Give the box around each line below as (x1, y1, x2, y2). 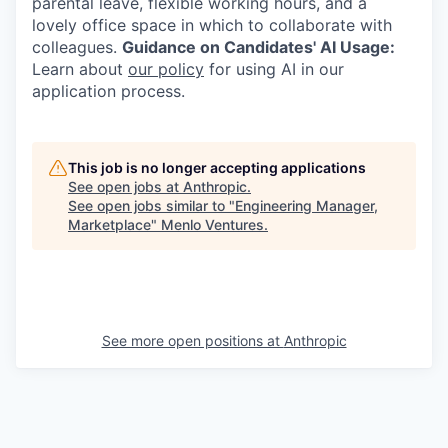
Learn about (32, 58, 128, 79)
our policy (128, 58, 204, 79)
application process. (32, 80, 185, 101)
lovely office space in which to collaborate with (32, 14, 392, 35)
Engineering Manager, (235, 196, 378, 214)
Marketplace (68, 215, 151, 233)
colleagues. (32, 36, 122, 57)
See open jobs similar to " (68, 196, 235, 214)
